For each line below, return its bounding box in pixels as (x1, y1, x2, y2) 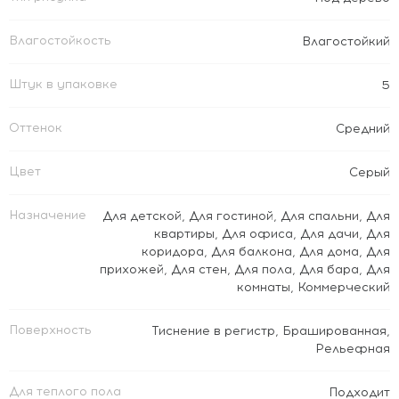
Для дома (299, 244, 359, 259)
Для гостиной (189, 208, 273, 224)
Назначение (9, 208, 86, 223)
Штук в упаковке (9, 77, 118, 92)
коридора (142, 244, 204, 259)
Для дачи (300, 226, 359, 241)
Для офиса (222, 226, 293, 241)
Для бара (299, 262, 359, 277)
